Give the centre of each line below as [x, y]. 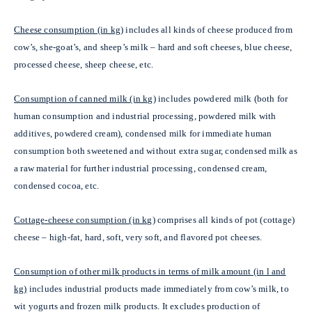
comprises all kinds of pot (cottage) [226, 219]
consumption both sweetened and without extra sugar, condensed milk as [156, 150]
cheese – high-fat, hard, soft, [69, 237]
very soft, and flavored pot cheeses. [194, 237]
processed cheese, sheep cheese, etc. [84, 64]
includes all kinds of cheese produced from [208, 29]
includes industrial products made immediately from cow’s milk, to [159, 288]
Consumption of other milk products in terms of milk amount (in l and [150, 271]
